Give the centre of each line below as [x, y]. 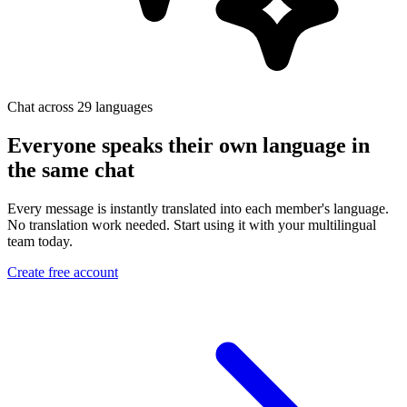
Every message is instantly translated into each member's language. [198, 208]
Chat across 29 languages [80, 107]
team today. [40, 241]
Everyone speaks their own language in [189, 145]
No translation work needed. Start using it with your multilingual [192, 224]
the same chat [71, 169]
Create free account [63, 272]
